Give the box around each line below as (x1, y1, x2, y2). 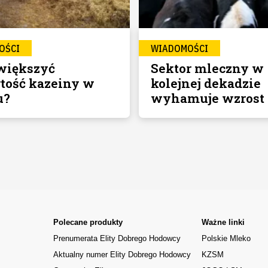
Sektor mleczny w (150, 60, 264, 77)
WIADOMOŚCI (150, 42, 208, 55)
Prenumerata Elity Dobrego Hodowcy (53, 234, 181, 243)
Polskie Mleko (202, 234, 251, 243)
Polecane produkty (53, 218, 123, 227)
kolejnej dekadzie (150, 75, 261, 92)
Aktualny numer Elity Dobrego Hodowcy (53, 250, 191, 260)
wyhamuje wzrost (150, 90, 264, 107)
